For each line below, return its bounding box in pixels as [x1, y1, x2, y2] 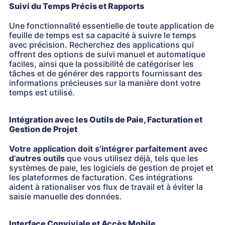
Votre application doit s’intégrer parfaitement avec [9, 144, 207, 154]
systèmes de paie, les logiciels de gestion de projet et [9, 163, 213, 173]
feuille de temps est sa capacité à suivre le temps [9, 30, 196, 40]
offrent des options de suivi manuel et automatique [9, 49, 205, 59]
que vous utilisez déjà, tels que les [65, 153, 198, 163]
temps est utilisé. [9, 87, 75, 97]
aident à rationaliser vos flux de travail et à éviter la [9, 182, 203, 192]
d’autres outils [9, 153, 65, 163]
